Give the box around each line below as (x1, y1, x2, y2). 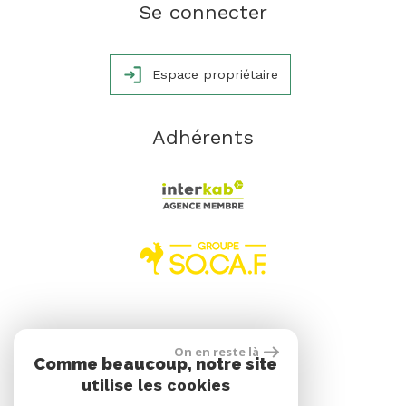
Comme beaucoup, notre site (34, 354, 278, 373)
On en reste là (174, 343, 260, 360)
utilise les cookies (81, 375, 230, 394)
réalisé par (179, 337, 235, 351)
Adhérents (152, 125, 254, 149)
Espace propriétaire (151, 66, 278, 82)
